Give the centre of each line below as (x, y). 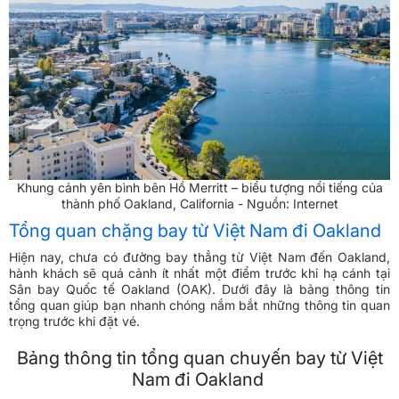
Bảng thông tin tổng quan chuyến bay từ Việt (199, 358)
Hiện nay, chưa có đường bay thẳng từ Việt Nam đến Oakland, (199, 257)
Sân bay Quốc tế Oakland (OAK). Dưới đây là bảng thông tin (199, 289)
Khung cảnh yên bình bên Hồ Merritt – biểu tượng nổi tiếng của (199, 188)
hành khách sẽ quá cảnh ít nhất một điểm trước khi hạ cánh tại (199, 273)
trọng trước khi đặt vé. (76, 322)
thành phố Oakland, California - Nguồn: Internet (199, 204)
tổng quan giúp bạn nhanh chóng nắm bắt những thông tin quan (199, 305)
